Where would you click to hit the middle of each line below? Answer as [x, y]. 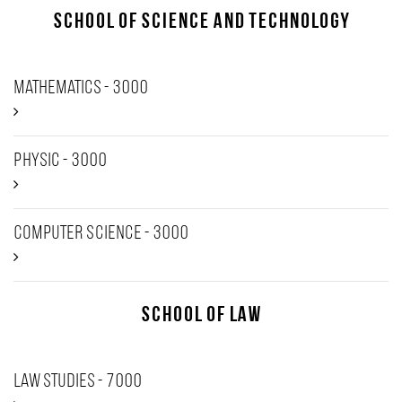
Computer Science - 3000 [101, 234]
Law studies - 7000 [78, 382]
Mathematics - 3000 [81, 88]
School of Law [201, 316]
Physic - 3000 [60, 161]
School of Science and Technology [201, 22]
